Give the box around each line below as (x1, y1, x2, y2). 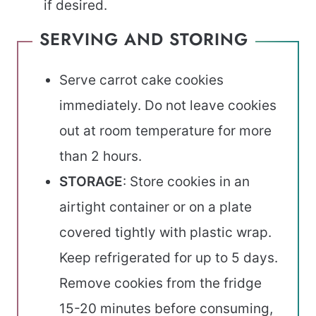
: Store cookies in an (123, 173, 250, 190)
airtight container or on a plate (59, 198, 252, 215)
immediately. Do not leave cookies (59, 97, 276, 114)
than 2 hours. (59, 147, 142, 164)
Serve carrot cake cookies (59, 71, 224, 88)
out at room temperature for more (59, 122, 272, 139)
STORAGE (59, 173, 123, 190)
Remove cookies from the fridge (59, 274, 262, 291)
